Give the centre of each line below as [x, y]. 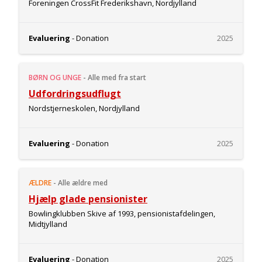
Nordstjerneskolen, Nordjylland [84, 108]
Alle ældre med [83, 183]
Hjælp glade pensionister [88, 199]
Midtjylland [48, 224]
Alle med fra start [117, 77]
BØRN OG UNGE [55, 77]
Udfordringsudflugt [75, 94]
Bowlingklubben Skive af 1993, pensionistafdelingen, [122, 213]
